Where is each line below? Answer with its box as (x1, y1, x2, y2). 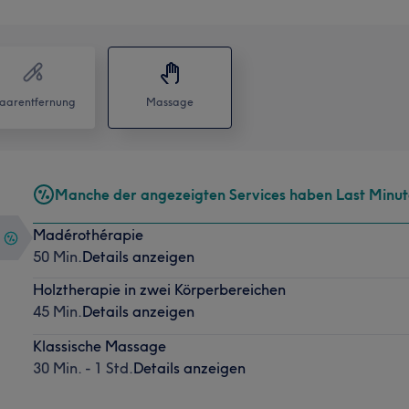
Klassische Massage (32, 336, 166, 355)
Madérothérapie (32, 225, 143, 244)
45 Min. (32, 301, 82, 320)
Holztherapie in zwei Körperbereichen (32, 279, 286, 299)
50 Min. (32, 246, 82, 266)
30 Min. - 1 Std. (32, 358, 133, 377)
